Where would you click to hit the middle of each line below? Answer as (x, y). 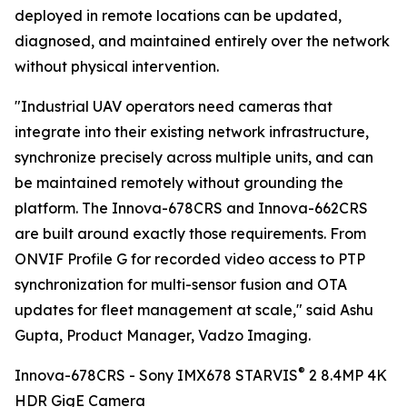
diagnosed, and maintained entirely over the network (202, 41)
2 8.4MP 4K (346, 376)
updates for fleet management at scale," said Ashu (194, 310)
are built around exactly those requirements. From (190, 234)
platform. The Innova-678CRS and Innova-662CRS (191, 208)
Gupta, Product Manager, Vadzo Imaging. (163, 336)
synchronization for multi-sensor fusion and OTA (181, 285)
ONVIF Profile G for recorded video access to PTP (190, 259)
